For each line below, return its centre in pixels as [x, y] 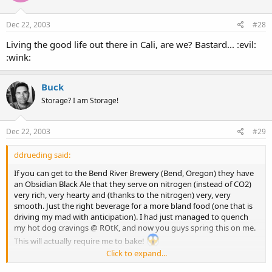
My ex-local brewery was [59, 263]
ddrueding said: [42, 155]
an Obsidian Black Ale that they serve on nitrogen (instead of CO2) [133, 184]
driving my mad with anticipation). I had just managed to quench [131, 217]
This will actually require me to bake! [80, 241]
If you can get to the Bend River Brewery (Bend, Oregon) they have [134, 173]
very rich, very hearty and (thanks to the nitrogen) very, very [122, 195]
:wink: [19, 57]
